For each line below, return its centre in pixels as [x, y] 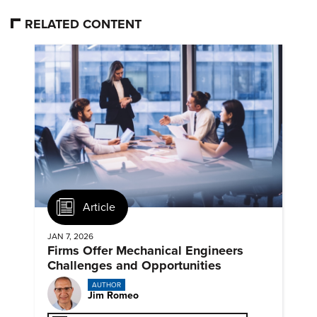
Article [99, 207]
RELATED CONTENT [83, 24]
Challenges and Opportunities [134, 266]
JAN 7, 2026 [70, 237]
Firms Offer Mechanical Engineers [145, 251]
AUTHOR [106, 285]
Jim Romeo [113, 296]
